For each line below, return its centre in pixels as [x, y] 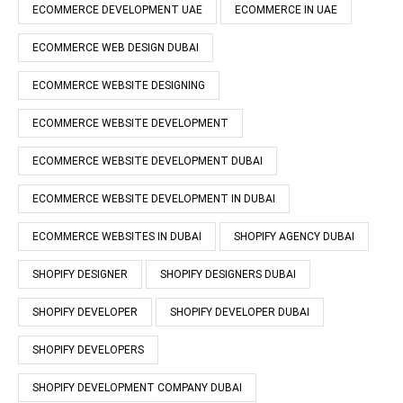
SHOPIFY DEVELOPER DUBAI [240, 312]
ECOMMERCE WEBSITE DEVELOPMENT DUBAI [148, 161]
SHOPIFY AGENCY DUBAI [294, 236]
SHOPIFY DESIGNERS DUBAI [228, 274]
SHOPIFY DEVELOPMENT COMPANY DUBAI [137, 387]
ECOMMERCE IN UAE [286, 9]
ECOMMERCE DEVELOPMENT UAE [117, 9]
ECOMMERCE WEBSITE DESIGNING [119, 85]
